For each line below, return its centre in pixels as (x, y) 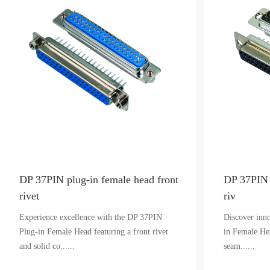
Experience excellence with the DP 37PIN (91, 217)
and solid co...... (47, 246)
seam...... (239, 246)
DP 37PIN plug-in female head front (99, 180)
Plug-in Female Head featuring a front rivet (94, 232)
